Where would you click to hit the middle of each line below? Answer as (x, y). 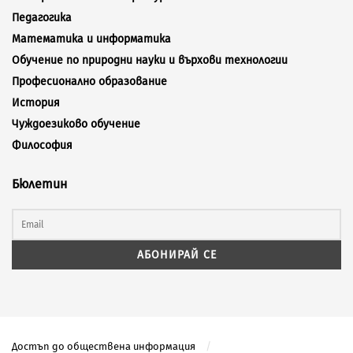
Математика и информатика (91, 39)
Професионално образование (89, 82)
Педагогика (42, 18)
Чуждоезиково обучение (76, 124)
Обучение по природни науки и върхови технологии (150, 61)
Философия (42, 146)
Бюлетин (39, 184)
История (36, 103)
